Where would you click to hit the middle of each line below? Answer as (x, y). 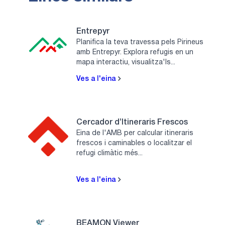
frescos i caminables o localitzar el (134, 143)
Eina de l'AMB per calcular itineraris (135, 133)
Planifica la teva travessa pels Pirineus (140, 42)
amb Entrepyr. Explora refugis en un (135, 52)
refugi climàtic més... (109, 153)
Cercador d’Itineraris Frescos (132, 122)
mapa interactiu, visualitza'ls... (126, 62)
